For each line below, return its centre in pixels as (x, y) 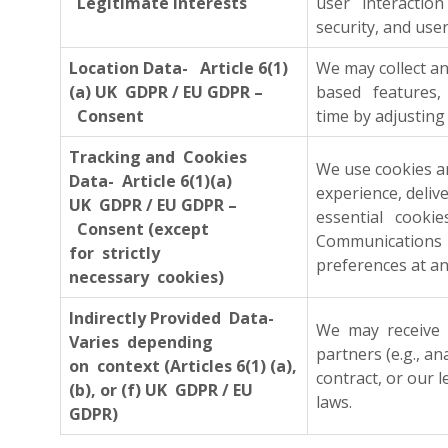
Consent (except (139, 229)
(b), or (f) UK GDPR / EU (161, 390)
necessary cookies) (146, 277)
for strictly (114, 253)
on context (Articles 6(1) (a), (183, 366)
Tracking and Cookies (158, 157)
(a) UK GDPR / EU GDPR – (166, 92)
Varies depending (141, 342)
